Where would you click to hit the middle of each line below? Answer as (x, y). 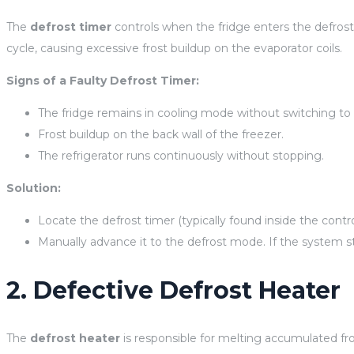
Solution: (34, 188)
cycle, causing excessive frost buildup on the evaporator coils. (174, 48)
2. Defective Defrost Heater (173, 290)
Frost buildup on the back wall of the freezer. (161, 134)
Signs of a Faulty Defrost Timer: (103, 80)
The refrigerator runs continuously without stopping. (181, 155)
